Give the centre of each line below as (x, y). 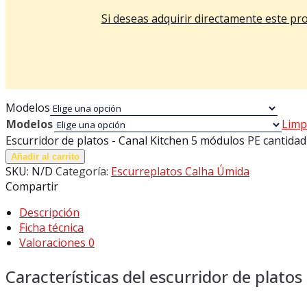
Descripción (49, 212)
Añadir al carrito (45, 156)
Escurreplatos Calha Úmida (180, 171)
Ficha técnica (51, 227)
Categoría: (83, 171)
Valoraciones (54, 242)
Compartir (32, 186)
